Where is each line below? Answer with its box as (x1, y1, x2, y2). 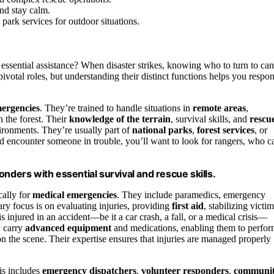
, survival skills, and (171, 114, 250, 125)
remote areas (193, 103, 246, 114)
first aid (172, 201, 204, 212)
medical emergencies (32, 190, 117, 201)
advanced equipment (25, 223, 111, 234)
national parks (132, 125, 192, 136)
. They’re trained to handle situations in (40, 103, 193, 114)
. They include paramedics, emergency (117, 190, 265, 201)
